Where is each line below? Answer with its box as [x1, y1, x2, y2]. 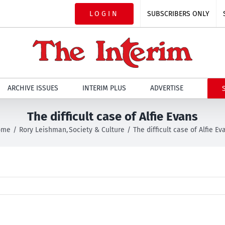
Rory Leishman [19, 126, 66, 134]
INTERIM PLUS [82, 84, 126, 92]
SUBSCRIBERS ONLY [147, 9, 209, 18]
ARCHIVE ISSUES [7, 84, 58, 92]
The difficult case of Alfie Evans [27, 109, 198, 124]
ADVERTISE [150, 84, 183, 92]
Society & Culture [69, 126, 125, 134]
